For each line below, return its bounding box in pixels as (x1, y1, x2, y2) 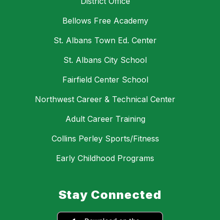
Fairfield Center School (62, 75, 148, 85)
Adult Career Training (65, 114, 145, 124)
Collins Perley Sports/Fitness (51, 134, 159, 144)
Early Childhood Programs (56, 153, 154, 164)
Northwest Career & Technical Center (35, 94, 175, 105)
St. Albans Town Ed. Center (54, 35, 157, 46)
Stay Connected (58, 188, 162, 202)
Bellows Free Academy (62, 16, 148, 26)
